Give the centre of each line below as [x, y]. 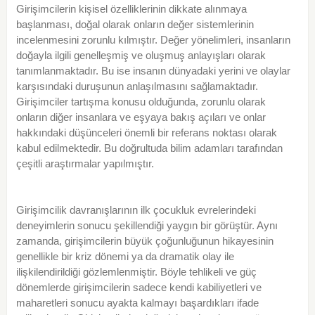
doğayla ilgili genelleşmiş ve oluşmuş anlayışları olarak [141, 56]
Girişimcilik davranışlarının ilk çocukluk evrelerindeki [136, 210]
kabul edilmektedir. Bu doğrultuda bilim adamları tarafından [149, 148]
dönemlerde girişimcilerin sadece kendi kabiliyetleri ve [139, 288]
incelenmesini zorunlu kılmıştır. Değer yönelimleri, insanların [153, 40]
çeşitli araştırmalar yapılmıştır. [85, 164]
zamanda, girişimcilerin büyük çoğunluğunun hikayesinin [144, 241]
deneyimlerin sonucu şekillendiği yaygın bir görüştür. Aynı [147, 226]
